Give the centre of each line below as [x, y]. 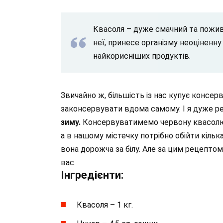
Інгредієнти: [92, 175]
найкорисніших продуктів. [142, 56]
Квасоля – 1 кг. [105, 205]
